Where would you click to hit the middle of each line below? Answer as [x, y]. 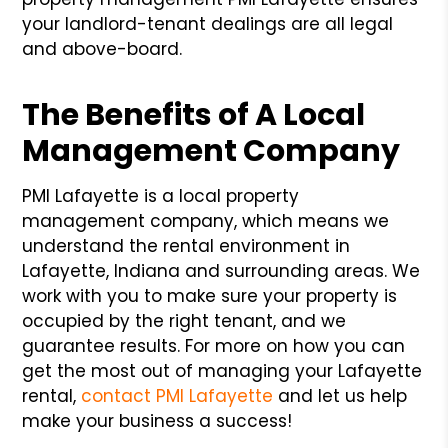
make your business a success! [157, 420]
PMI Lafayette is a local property [161, 195]
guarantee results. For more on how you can [214, 345]
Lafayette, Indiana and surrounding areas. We [221, 270]
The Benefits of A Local [194, 114]
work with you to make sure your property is [210, 295]
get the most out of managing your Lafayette [222, 370]
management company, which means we [206, 220]
